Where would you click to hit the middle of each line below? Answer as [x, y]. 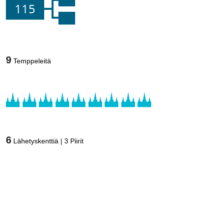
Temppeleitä [32, 61]
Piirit [77, 141]
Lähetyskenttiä [36, 141]
